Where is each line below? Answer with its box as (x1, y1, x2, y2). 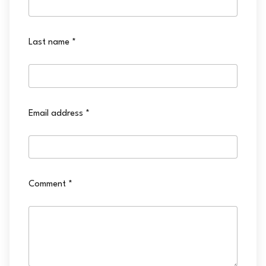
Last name (28, 38, 69, 47)
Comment (28, 180, 66, 189)
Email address (28, 109, 83, 118)
